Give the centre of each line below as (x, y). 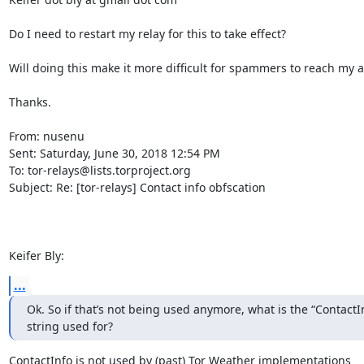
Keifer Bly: (36, 255)
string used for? (69, 326)
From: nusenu (46, 136)
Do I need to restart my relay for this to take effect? (149, 33)
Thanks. (30, 102)
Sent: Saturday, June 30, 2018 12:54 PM (114, 153)
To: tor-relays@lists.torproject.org (100, 170)
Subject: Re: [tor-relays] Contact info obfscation (137, 187)
